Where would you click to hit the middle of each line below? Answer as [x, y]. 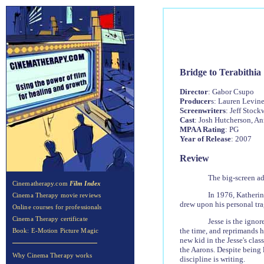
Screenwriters [202, 110]
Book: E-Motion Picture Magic [55, 230]
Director [194, 91]
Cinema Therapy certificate [50, 219]
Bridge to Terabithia [220, 72]
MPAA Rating [202, 129]
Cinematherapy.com [41, 183]
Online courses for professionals [57, 207]
